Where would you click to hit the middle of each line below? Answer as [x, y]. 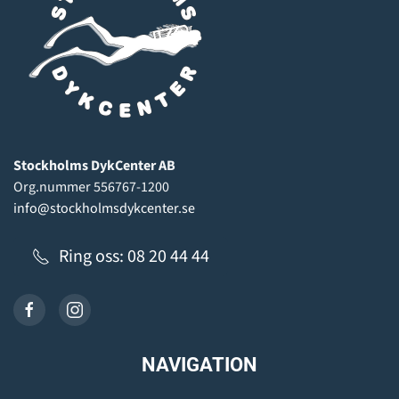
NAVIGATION [199, 364]
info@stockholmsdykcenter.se [104, 208]
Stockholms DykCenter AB [94, 165]
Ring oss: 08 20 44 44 [134, 256]
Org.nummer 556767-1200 [91, 187]
